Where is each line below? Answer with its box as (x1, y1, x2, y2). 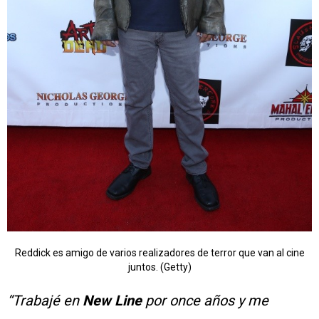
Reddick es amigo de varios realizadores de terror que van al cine (14, 247, 305, 259)
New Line (83, 292, 145, 310)
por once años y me (145, 292, 268, 310)
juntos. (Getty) (127, 261, 192, 273)
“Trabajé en (7, 292, 83, 310)
